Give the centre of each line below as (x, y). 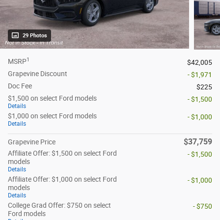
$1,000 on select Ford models (52, 116)
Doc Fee (20, 86)
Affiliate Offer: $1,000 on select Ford (62, 179)
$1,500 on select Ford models (52, 98)
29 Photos (35, 36)
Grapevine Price (32, 142)
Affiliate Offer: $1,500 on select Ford (62, 153)
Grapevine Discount (38, 74)
